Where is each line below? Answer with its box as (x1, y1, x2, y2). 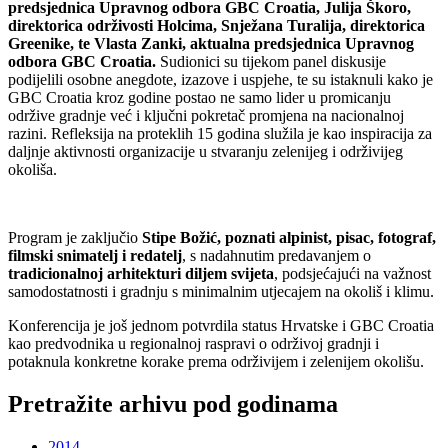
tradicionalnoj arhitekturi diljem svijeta (8, 265, 274, 283)
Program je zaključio (8, 229, 142, 247)
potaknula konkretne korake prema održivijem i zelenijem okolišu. (8, 353, 424, 371)
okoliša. (8, 161, 57, 179)
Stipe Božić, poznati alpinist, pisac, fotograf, (142, 229, 436, 247)
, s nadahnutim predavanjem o (182, 247, 371, 265)
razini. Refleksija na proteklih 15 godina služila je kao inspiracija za (8, 125, 432, 143)
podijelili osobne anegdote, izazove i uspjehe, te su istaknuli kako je (8, 71, 433, 89)
